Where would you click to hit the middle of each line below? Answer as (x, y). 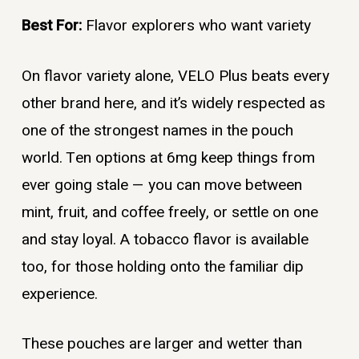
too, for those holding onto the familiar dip (162, 266)
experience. (59, 294)
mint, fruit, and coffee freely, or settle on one (169, 212)
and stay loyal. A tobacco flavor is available (165, 239)
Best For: (53, 26)
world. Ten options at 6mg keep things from (168, 157)
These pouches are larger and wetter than (161, 344)
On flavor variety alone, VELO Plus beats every (175, 76)
